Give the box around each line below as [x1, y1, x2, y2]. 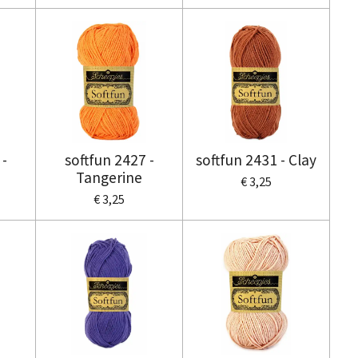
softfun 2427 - [64, 149, 154, 169]
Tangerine [76, 167, 142, 187]
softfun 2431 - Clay [196, 149, 316, 169]
